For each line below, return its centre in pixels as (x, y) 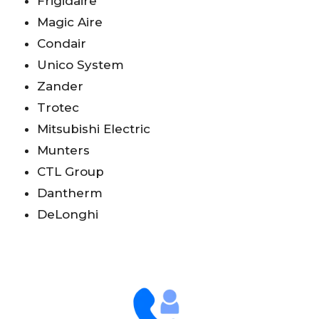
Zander (60, 87)
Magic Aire (70, 22)
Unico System (80, 65)
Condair (62, 44)
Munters (63, 151)
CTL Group (70, 172)
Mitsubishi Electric (94, 129)
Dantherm (70, 193)
